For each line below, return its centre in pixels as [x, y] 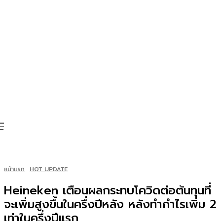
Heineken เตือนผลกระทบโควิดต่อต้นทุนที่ [108, 190]
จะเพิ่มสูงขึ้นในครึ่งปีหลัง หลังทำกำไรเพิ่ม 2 [110, 204]
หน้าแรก [14, 169]
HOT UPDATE [49, 169]
